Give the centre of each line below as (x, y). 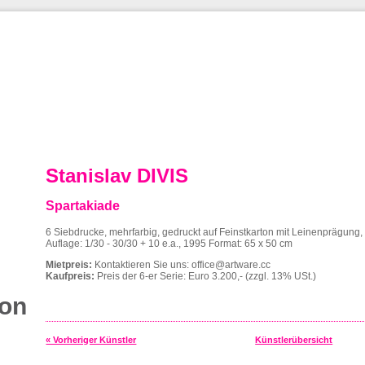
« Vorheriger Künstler (91, 340)
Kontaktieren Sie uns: (142, 265)
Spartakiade (83, 206)
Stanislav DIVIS (117, 176)
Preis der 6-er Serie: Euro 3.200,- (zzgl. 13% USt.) (206, 277)
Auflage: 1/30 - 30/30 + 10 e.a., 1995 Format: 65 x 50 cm (169, 244)
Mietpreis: (69, 265)
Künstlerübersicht (294, 340)
